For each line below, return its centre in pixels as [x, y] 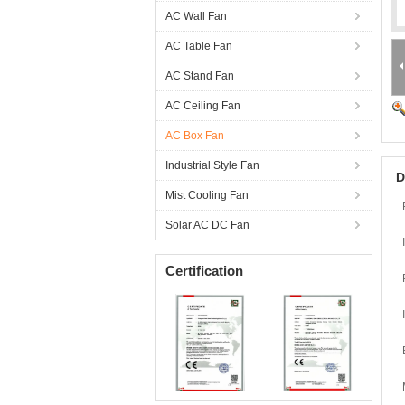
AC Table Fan [199, 46]
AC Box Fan [195, 136]
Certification [204, 271]
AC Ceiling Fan [203, 106]
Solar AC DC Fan [207, 225]
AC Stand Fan [200, 76]
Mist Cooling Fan [207, 195]
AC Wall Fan [196, 16]
